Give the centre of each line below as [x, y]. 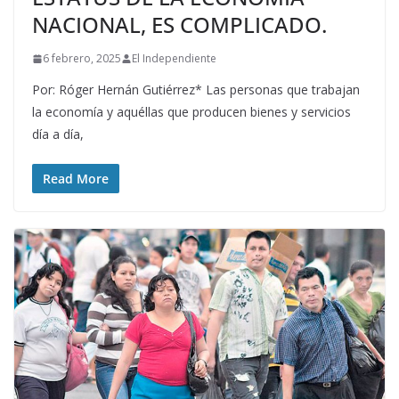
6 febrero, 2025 [82, 59]
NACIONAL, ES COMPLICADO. [179, 25]
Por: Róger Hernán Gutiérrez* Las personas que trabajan [196, 90]
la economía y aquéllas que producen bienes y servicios [191, 112]
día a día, [58, 134]
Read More [76, 179]
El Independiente [174, 59]
